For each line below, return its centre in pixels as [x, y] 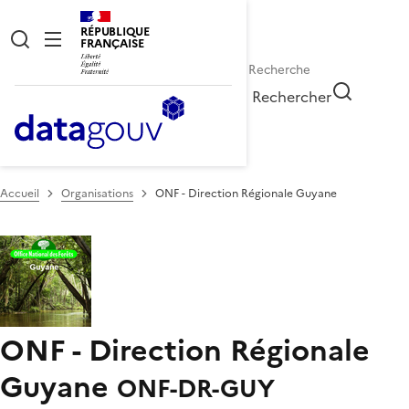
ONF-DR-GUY [196, 388]
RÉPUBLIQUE [115, 31]
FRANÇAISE [112, 43]
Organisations [97, 193]
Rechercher [292, 96]
